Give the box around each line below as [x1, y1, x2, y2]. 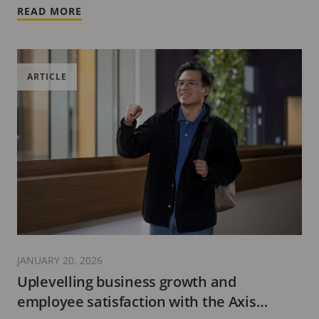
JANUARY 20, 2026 [17, 253, 103, 268]
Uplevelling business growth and [17, 272, 236, 292]
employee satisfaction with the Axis [17, 292, 256, 312]
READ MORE [17, 4, 82, 19]
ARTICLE [27, 70, 67, 83]
